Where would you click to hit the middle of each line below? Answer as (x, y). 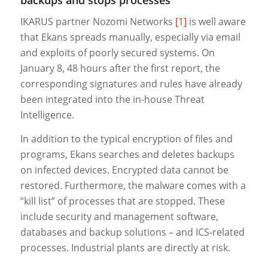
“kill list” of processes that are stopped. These (122, 201)
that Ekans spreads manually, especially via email (130, 37)
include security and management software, (119, 216)
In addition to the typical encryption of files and (126, 138)
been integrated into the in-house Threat (112, 100)
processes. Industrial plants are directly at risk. (125, 247)
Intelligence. (47, 115)
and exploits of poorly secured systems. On (117, 53)
